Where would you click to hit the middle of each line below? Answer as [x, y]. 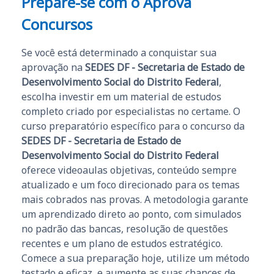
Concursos [57, 24]
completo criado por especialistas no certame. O [131, 111]
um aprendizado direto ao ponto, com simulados [131, 214]
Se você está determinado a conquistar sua [119, 52]
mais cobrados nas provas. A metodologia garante [135, 199]
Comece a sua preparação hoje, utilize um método [135, 258]
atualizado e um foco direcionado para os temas [131, 184]
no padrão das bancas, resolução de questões [125, 228]
